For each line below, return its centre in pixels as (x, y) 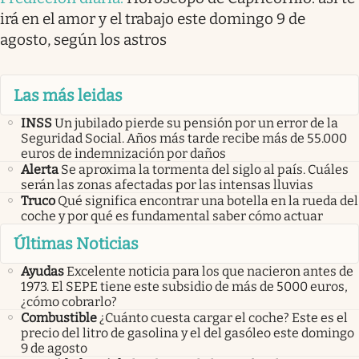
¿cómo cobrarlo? (69, 302)
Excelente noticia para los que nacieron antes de (210, 272)
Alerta (40, 169)
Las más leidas (68, 95)
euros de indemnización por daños (123, 153)
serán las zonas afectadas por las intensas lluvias (167, 184)
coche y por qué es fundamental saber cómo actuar (172, 216)
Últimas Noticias (76, 244)
